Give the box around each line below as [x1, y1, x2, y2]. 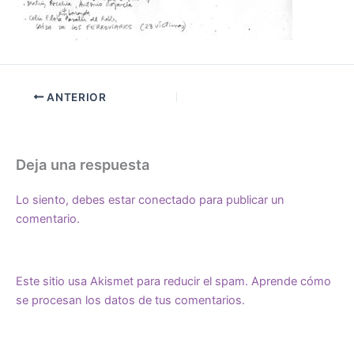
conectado [138, 193, 196, 208]
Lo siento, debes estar [16, 193, 138, 208]
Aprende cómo [251, 274, 331, 289]
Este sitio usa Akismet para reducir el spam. [16, 274, 251, 289]
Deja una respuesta [16, 156, 149, 174]
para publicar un [196, 193, 284, 208]
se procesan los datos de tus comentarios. [16, 293, 245, 308]
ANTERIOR [43, 90, 107, 104]
